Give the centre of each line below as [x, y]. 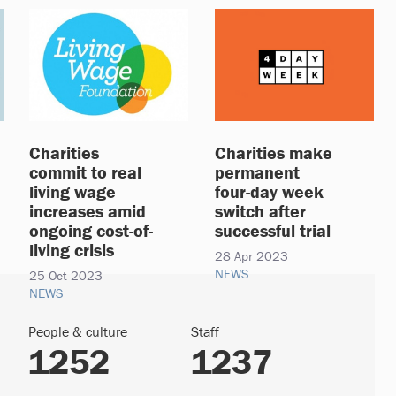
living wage [72, 191]
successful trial [273, 230]
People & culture [78, 331]
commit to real [85, 171]
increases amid [88, 210]
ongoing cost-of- [91, 230]
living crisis [72, 249]
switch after [260, 210]
